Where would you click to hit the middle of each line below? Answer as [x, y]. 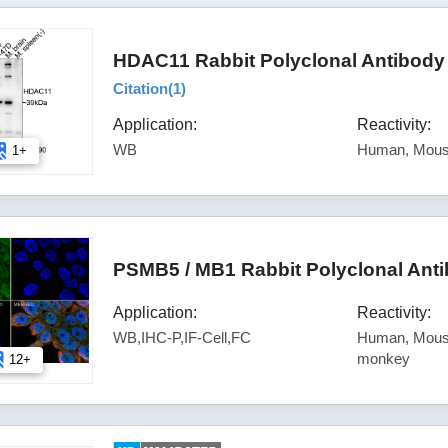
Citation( [143, 88]
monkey [384, 358]
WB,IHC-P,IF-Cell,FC [182, 337]
